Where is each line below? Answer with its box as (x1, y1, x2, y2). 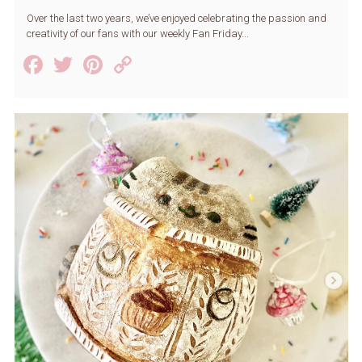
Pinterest (105, 49, 206, 81)
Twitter (75, 49, 155, 81)
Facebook (45, 49, 154, 81)
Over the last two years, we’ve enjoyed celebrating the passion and (26, 12, 326, 25)
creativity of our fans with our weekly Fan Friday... (26, 27, 249, 40)
